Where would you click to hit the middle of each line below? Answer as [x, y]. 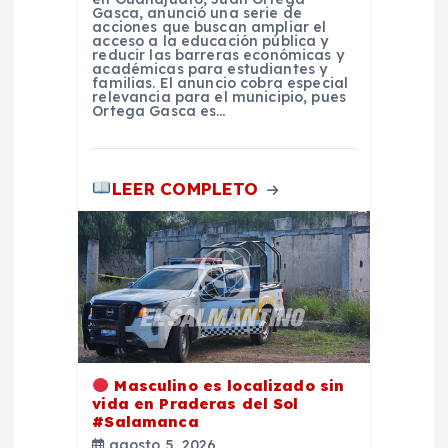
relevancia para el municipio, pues [219, 97]
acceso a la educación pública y [210, 41]
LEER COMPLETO [187, 188]
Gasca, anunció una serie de [197, 13]
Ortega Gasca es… [159, 111]
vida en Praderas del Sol [195, 403]
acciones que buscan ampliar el [209, 27]
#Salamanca [145, 421]
